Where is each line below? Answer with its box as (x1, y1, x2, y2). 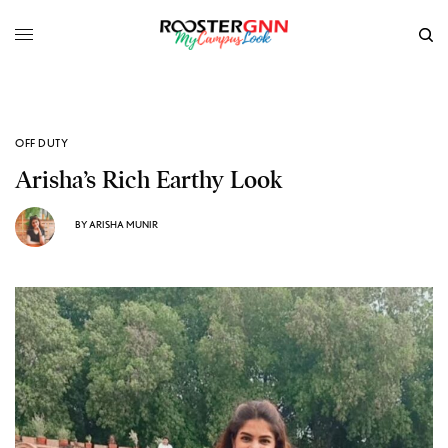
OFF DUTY (15, 135, 69, 150)
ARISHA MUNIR (89, 218, 158, 231)
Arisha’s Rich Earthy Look (15, 164, 283, 195)
